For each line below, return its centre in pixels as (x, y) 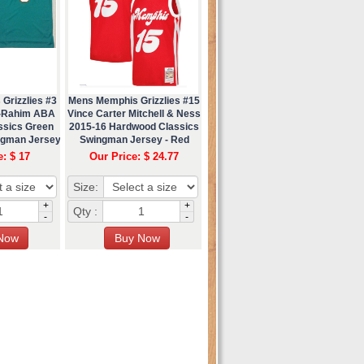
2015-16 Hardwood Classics (134, 126)
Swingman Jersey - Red (134, 139)
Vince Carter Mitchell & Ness (134, 113)
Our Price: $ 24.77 (134, 156)
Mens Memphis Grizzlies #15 (134, 100)
